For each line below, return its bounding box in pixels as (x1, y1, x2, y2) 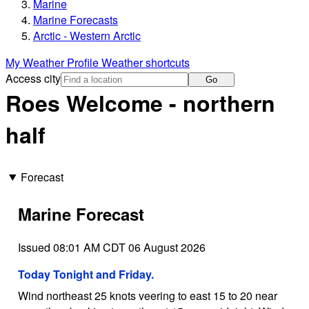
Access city (6, 70, 61, 87)
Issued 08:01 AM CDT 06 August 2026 (17, 239, 206, 255)
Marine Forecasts (33, 12, 118, 28)
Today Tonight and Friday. (17, 266, 154, 282)
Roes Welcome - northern (6, 87, 275, 119)
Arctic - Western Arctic (33, 28, 141, 44)
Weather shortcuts (101, 54, 190, 71)
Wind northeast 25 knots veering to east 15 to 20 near (17, 287, 277, 303)
